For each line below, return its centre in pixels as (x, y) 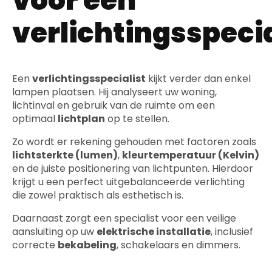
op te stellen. (137, 119)
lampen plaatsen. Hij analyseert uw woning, (114, 92)
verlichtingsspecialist (89, 79)
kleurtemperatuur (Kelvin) (191, 155)
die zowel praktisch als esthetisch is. (98, 195)
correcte (35, 245)
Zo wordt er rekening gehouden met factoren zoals (134, 142)
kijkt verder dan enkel (198, 79)
